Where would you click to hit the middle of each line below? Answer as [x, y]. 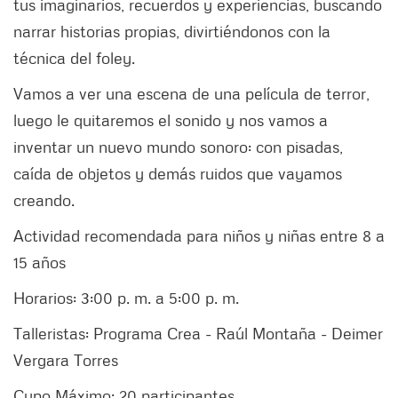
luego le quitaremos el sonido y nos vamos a [171, 120]
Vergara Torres [68, 360]
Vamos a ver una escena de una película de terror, [191, 94]
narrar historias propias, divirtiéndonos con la [172, 32]
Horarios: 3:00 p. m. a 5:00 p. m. [126, 298]
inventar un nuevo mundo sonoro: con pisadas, [178, 147]
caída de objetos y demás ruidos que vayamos [178, 174]
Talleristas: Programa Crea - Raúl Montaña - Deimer [198, 334]
